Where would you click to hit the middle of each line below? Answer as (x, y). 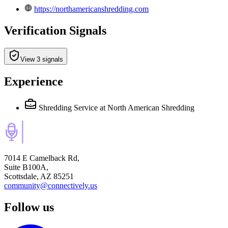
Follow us (29, 207)
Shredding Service (68, 108)
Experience (34, 81)
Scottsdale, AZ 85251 (39, 177)
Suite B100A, (26, 167)
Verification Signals (55, 30)
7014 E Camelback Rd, (42, 158)
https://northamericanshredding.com (91, 9)
